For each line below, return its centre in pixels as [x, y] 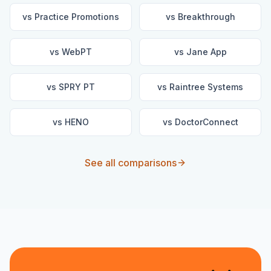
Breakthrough [206, 17]
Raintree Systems [206, 87]
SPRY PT [77, 87]
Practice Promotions [77, 17]
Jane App [206, 52]
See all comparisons [131, 163]
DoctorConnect [206, 122]
